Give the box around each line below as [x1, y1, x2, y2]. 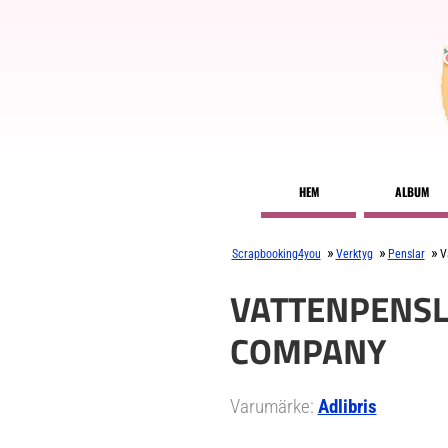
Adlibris [317, 395, 377, 418]
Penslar [387, 247, 425, 261]
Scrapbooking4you [231, 247, 321, 261]
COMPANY [229, 324, 387, 378]
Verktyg [335, 247, 373, 261]
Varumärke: [229, 395, 318, 418]
